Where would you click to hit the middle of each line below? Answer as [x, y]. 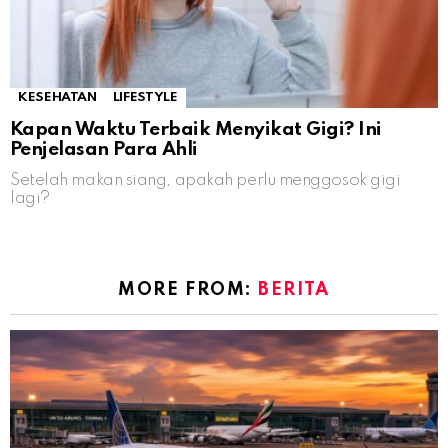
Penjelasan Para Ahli [104, 150]
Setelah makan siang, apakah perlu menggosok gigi [205, 181]
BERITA [294, 290]
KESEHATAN [57, 98]
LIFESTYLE [145, 98]
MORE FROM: [188, 290]
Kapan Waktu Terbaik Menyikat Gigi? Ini [196, 130]
